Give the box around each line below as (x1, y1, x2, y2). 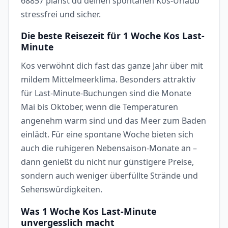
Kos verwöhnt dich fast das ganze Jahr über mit (21, 60, 203, 71)
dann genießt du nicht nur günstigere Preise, (21, 156, 194, 167)
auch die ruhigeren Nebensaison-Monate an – (21, 142, 197, 154)
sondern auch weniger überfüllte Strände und (21, 169, 198, 181)
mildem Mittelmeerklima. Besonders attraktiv (21, 73, 195, 85)
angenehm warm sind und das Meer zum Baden (21, 115, 206, 126)
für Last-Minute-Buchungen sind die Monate (21, 87, 191, 99)
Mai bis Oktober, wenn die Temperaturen (21, 101, 178, 112)
